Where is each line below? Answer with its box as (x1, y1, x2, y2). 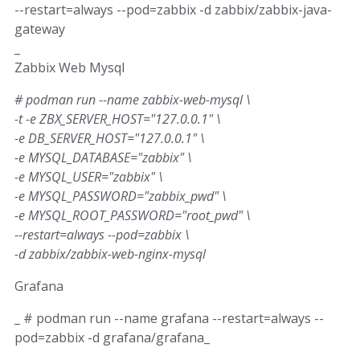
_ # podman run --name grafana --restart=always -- (14, 309, 324, 327)
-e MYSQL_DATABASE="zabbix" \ (14, 148, 192, 166)
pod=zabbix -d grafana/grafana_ (14, 328, 210, 346)
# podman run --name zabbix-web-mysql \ (14, 90, 251, 108)
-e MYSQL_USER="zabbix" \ (14, 167, 163, 186)
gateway (14, 19, 65, 38)
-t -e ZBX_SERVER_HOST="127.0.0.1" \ (14, 109, 221, 128)
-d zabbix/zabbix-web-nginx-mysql (14, 244, 206, 263)
